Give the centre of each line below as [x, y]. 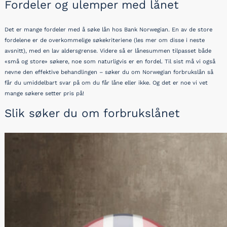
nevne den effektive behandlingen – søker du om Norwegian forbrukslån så [109, 72]
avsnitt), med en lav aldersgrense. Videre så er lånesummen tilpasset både [108, 51]
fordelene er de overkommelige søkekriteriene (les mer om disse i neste [105, 41]
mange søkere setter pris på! [44, 94]
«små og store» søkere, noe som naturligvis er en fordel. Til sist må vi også [110, 62]
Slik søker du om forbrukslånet [92, 113]
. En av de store [190, 30]
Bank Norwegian [146, 30]
